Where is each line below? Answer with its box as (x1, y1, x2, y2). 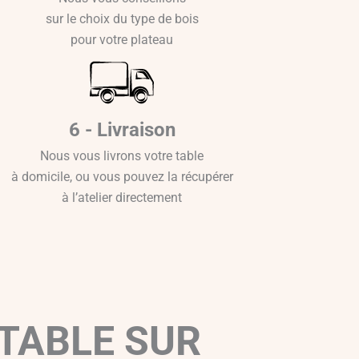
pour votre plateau (71, 31, 174, 47)
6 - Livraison (68, 118, 175, 141)
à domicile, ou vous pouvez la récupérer (10, 168, 233, 184)
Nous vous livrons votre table (40, 147, 204, 163)
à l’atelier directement (62, 189, 183, 205)
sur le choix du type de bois (45, 10, 199, 26)
